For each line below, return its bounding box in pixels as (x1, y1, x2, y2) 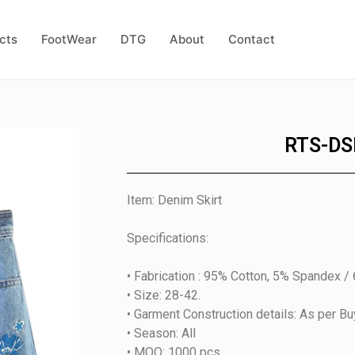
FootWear (40, 32, 97, 47)
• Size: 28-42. (127, 288, 200, 303)
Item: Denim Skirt (127, 193, 222, 208)
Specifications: (127, 231, 208, 246)
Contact (227, 32, 275, 47)
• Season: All (127, 326, 196, 341)
